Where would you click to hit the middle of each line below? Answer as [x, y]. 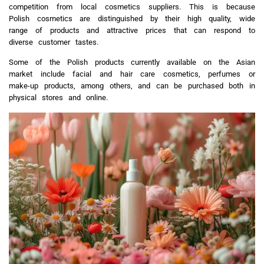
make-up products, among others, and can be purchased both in [132, 86]
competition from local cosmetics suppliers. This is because [132, 6]
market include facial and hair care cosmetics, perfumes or [132, 74]
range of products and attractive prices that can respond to [132, 30]
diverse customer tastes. [56, 42]
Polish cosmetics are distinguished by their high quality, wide [132, 18]
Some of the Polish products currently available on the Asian [132, 62]
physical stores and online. [58, 98]
